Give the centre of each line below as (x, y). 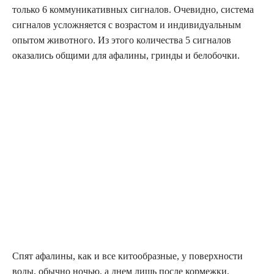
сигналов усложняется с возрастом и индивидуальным (127, 25)
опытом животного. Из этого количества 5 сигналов (122, 40)
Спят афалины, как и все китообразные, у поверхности (128, 256)
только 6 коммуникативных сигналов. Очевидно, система (133, 10)
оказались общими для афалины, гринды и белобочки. (126, 56)
